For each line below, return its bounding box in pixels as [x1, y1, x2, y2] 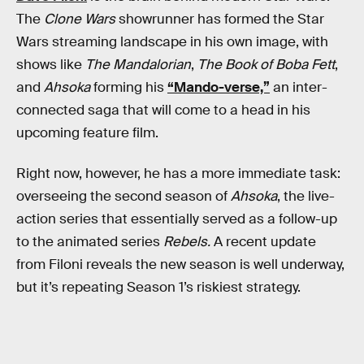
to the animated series [16, 232, 163, 250]
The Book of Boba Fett [197, 56, 335, 73]
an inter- [270, 79, 327, 96]
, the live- [277, 187, 335, 205]
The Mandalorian [85, 56, 191, 73]
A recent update [210, 232, 316, 250]
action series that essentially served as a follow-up [16, 210, 337, 227]
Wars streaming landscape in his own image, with [16, 33, 328, 50]
